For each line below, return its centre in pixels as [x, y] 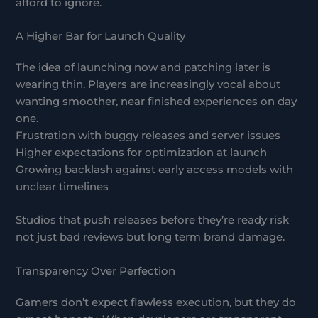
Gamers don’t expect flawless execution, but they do [156, 302]
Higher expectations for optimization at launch [142, 153]
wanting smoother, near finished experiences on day [157, 102]
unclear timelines [62, 187]
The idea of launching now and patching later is [143, 68]
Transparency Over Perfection [96, 271]
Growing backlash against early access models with [155, 170]
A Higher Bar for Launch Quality [101, 37]
